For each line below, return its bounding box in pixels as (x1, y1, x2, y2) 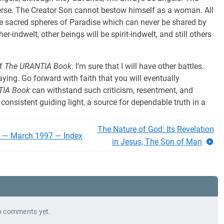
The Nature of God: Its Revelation (97, 124, 214, 134)
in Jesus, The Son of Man (112, 137, 202, 146)
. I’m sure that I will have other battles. (71, 61, 204, 71)
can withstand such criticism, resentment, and (30, 85, 193, 95)
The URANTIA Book (4, 61, 71, 71)
